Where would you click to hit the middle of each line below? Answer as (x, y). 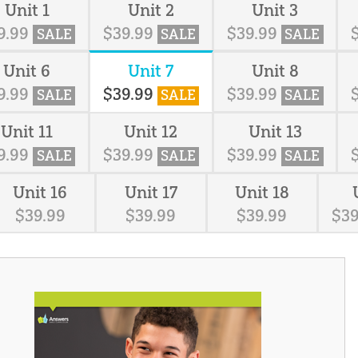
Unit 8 (275, 71)
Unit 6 (27, 71)
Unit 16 (40, 193)
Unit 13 (275, 132)
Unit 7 (151, 71)
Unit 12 (151, 132)
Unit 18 (262, 193)
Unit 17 (151, 193)
